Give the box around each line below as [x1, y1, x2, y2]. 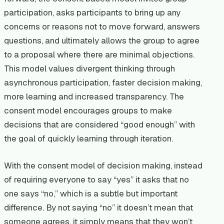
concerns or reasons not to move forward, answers [4, 21, 200, 32]
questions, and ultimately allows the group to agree [4, 35, 199, 46]
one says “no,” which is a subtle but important [4, 188, 177, 199]
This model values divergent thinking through [4, 63, 175, 74]
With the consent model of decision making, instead [4, 160, 202, 171]
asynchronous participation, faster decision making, [4, 77, 202, 88]
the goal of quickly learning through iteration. [4, 133, 175, 144]
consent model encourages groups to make [4, 105, 172, 116]
